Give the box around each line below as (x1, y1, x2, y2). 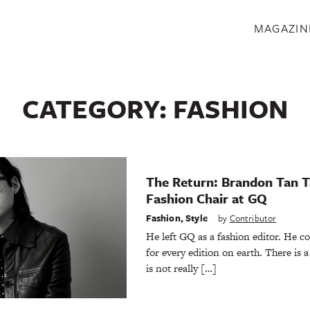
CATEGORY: (22, 90, 173, 127)
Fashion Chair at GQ (145, 189, 267, 208)
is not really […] (145, 260, 217, 275)
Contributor (229, 210, 277, 225)
